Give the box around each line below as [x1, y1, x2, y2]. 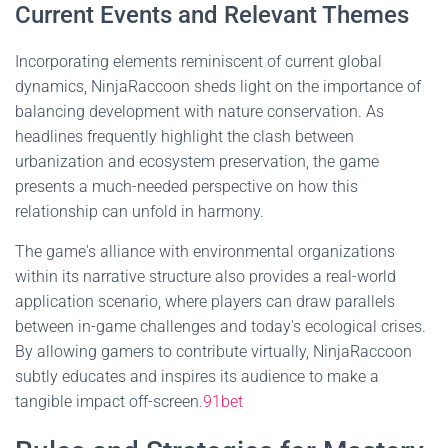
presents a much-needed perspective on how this [15, 177, 358, 196]
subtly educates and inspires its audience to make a [15, 367, 379, 386]
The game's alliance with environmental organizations [15, 242, 395, 261]
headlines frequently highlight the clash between [15, 127, 354, 146]
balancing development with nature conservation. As [15, 102, 384, 121]
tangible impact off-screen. [15, 392, 203, 411]
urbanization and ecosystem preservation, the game [15, 152, 379, 171]
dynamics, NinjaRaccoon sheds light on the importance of [15, 77, 421, 96]
